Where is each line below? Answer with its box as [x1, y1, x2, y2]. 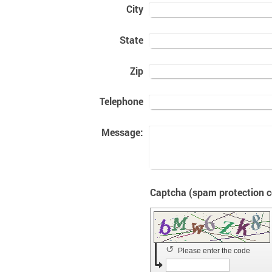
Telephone [99, 95, 143, 108]
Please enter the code [178, 246, 253, 255]
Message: [101, 125, 143, 138]
